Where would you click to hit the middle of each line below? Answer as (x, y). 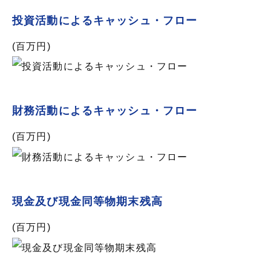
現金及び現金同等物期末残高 (87, 201)
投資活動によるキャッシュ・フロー (105, 20)
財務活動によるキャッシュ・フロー (105, 111)
